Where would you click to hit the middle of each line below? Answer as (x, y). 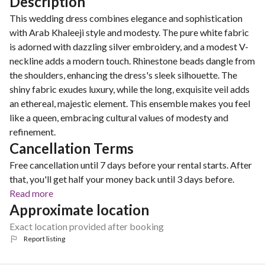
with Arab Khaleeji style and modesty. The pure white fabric (129, 32)
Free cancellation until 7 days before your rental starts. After (131, 165)
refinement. (33, 132)
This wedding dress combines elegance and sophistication (126, 18)
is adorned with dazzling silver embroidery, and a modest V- (129, 46)
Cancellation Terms (72, 148)
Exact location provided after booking (87, 226)
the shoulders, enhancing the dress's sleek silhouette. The (123, 75)
